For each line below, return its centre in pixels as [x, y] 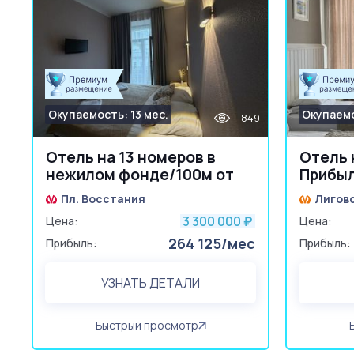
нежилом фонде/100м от [140, 175]
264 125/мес [212, 243]
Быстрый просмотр [147, 325]
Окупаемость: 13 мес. [108, 114]
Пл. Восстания [103, 199]
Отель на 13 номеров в [131, 157]
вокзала [77, 192]
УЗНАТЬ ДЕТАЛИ [150, 283]
